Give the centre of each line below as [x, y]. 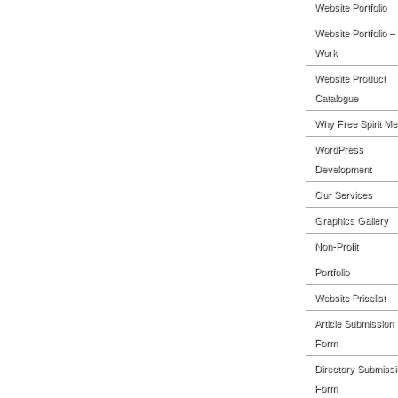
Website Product [350, 78]
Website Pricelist [350, 298]
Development [343, 169]
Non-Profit [336, 246]
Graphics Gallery [351, 220]
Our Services [343, 195]
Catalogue [336, 98]
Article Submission [354, 323]
